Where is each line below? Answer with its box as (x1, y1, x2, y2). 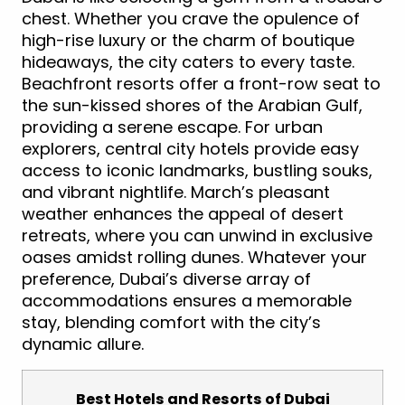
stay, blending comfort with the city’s (22, 311, 321, 334)
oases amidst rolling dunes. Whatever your (22, 246, 367, 269)
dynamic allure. (22, 333, 144, 356)
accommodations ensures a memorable (22, 289, 352, 313)
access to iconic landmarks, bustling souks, (22, 159, 372, 183)
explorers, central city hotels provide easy (22, 137, 359, 161)
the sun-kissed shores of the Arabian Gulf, (22, 94, 363, 118)
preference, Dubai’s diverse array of (22, 268, 311, 291)
